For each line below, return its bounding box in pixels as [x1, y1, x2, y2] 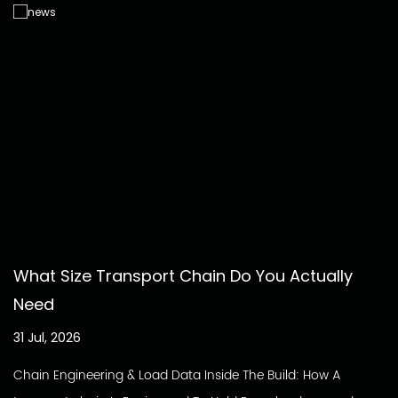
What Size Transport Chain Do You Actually [13, 264, 353, 287]
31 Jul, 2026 [13, 328, 81, 346]
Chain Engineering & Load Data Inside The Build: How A [13, 364, 341, 386]
